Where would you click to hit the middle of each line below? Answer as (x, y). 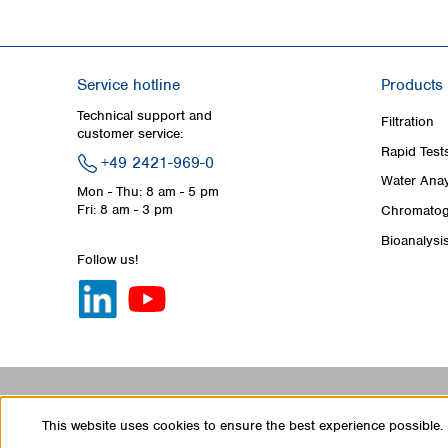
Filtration (407, 121)
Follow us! (107, 259)
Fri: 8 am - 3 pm (125, 209)
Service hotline (128, 85)
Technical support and (144, 115)
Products (412, 85)
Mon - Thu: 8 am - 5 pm (148, 191)
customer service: (130, 133)
